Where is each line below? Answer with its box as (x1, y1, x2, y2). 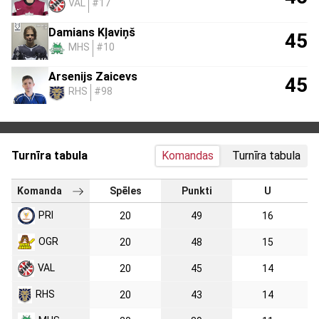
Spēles (109, 184, 142, 197)
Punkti (181, 184, 212, 197)
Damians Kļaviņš (48, 25, 135, 39)
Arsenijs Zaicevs (48, 69, 137, 83)
